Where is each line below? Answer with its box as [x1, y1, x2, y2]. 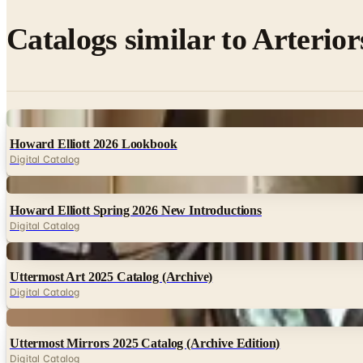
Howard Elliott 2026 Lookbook [10, 137, 177, 152]
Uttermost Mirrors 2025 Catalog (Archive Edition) [10, 336, 280, 351]
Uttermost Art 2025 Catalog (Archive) [10, 270, 213, 284]
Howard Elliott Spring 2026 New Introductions [10, 203, 262, 218]
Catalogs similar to [6, 21, 253, 56]
